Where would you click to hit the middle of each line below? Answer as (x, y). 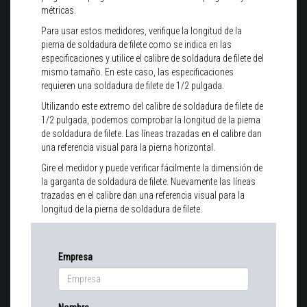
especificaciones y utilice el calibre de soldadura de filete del (152, 59)
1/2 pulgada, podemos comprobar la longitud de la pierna (151, 120)
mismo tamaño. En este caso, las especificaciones (137, 72)
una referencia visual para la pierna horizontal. (130, 148)
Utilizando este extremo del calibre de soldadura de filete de (152, 107)
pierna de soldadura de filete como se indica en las (136, 45)
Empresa (75, 257)
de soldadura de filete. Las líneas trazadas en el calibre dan (151, 134)
